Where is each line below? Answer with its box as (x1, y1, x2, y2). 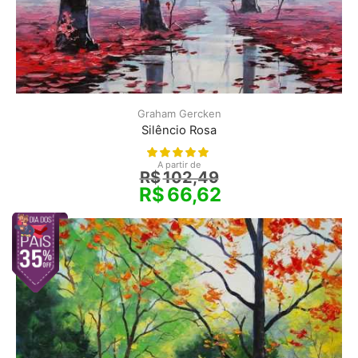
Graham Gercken (137, 107, 221, 121)
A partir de (157, 159, 201, 171)
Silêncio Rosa (141, 123, 217, 138)
